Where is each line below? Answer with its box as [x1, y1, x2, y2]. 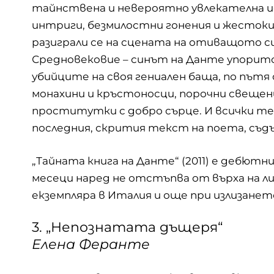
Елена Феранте [32, 236, 150, 253]
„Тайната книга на [32, 154, 136, 167]
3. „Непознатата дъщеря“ [32, 219, 223, 236]
